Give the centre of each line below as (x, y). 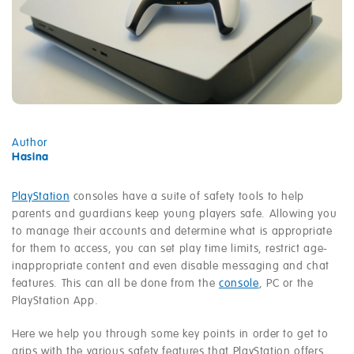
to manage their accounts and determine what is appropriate (172, 232)
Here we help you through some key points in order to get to (170, 335)
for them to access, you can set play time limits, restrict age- (170, 249)
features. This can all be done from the (115, 284)
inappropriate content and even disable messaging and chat (171, 267)
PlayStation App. (55, 301)
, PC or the (286, 284)
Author (30, 143)
